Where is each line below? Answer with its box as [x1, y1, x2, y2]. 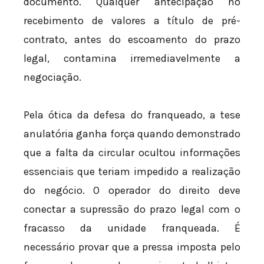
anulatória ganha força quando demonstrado [24, 127, 240, 140]
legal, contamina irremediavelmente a [24, 52, 240, 65]
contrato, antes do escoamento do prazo [24, 33, 240, 47]
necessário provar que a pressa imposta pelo [24, 240, 240, 253]
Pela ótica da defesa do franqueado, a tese [24, 108, 240, 121]
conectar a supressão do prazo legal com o [24, 202, 240, 216]
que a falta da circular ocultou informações [24, 146, 240, 159]
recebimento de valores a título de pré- [24, 14, 240, 28]
